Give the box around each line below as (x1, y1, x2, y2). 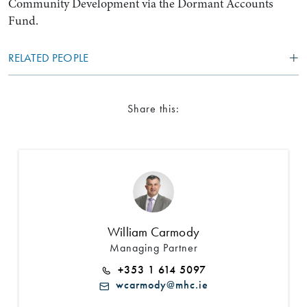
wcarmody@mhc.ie (108, 278, 208, 292)
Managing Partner (109, 242, 198, 255)
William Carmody (108, 224, 199, 241)
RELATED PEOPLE (8, 50, 89, 64)
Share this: (127, 102, 180, 116)
